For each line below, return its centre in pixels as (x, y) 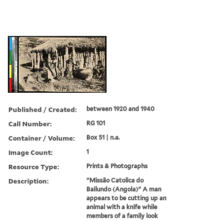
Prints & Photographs (117, 166)
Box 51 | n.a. (103, 137)
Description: (29, 181)
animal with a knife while (122, 207)
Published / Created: (43, 109)
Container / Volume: (42, 138)
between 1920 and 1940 (121, 109)
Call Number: (30, 123)
